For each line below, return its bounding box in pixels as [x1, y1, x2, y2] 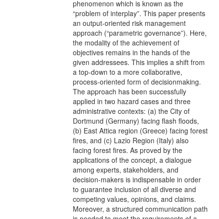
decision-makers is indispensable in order [73, 175, 201, 184]
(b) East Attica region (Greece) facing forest [73, 126, 208, 135]
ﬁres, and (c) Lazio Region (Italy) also [73, 135, 189, 145]
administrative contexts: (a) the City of [73, 106, 190, 116]
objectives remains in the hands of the [73, 47, 190, 57]
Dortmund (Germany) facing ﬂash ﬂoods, [73, 116, 199, 126]
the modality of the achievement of [73, 38, 179, 47]
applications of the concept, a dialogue [73, 155, 192, 165]
